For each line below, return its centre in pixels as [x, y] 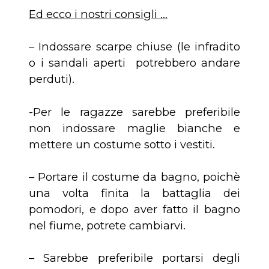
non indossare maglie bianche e [134, 128]
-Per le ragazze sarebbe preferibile [134, 112]
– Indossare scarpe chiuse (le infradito [134, 47]
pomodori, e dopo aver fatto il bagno [134, 210]
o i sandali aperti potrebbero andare [134, 63]
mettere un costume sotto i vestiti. [122, 144]
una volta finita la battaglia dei [134, 193]
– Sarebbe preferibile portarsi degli [134, 258]
